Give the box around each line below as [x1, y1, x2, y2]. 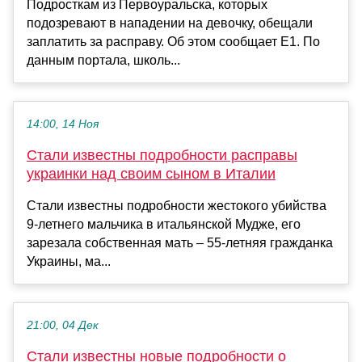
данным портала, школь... [27, 53, 180, 68]
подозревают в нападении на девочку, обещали [27, 16, 313, 31]
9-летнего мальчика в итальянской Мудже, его [27, 217, 301, 232]
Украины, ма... [27, 255, 111, 269]
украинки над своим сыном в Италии [27, 166, 276, 183]
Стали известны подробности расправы [27, 147, 297, 164]
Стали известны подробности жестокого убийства [27, 199, 326, 213]
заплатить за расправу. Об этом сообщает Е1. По [27, 35, 320, 49]
